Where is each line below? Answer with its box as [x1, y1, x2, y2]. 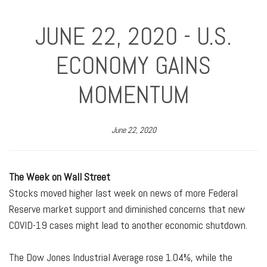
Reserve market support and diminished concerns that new [9, 202, 245, 216]
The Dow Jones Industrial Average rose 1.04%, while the [9, 250, 232, 264]
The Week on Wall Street [9, 170, 110, 184]
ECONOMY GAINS [56, 49, 211, 81]
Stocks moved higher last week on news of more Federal [9, 186, 238, 200]
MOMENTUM [77, 79, 190, 110]
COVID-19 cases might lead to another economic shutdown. [9, 218, 247, 232]
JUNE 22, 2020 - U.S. [35, 20, 232, 52]
